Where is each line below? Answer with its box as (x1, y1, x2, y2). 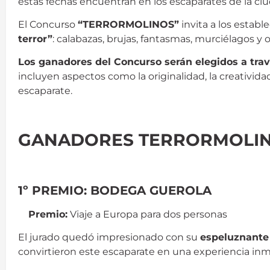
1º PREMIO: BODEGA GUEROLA (18, 183, 212, 198)
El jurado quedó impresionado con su (18, 231, 200, 243)
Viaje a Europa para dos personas (67, 208, 227, 220)
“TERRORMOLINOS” (78, 19, 179, 31)
